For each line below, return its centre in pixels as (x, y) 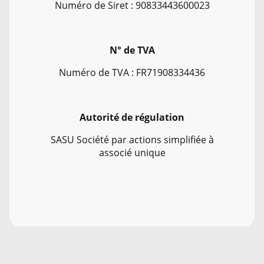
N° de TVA (132, 50)
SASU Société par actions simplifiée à (132, 139)
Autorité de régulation (132, 117)
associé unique (132, 152)
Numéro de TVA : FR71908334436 (132, 72)
